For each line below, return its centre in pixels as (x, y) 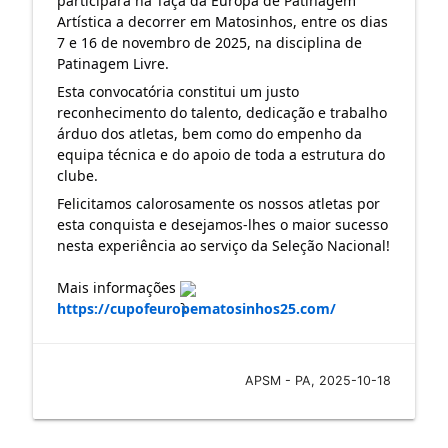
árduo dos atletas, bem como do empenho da (209, 133)
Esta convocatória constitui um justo (177, 91)
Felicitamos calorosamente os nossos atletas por (218, 203)
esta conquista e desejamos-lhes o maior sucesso (222, 224)
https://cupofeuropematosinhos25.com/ (196, 308)
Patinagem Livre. (112, 63)
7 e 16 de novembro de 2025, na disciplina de (209, 42)
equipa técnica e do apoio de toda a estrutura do (220, 154)
